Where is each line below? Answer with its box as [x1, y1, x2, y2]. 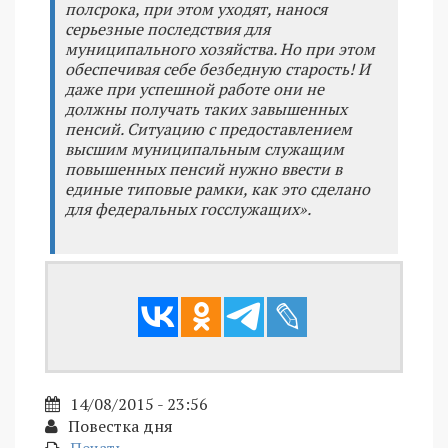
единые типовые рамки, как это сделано [65, 177, 370, 200]
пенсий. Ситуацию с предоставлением [65, 117, 352, 140]
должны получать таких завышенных [65, 97, 347, 120]
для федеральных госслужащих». [65, 197, 311, 220]
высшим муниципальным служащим [65, 137, 344, 160]
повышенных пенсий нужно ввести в [65, 157, 342, 180]
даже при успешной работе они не [65, 77, 324, 100]
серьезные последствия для [65, 17, 270, 40]
